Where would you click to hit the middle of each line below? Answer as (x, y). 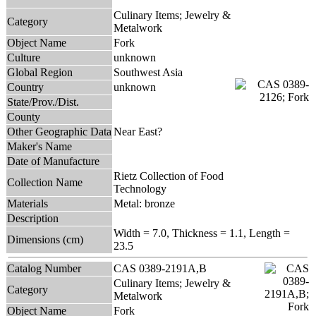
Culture (24, 57)
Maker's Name (39, 146)
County (24, 116)
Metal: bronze (144, 203)
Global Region (40, 72)
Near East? (138, 131)
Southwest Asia (148, 72)
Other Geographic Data (59, 131)
